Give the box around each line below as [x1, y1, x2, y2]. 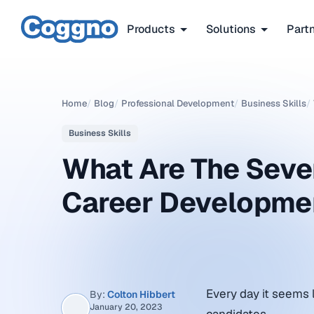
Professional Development [121, 97, 234, 109]
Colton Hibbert [107, 288, 175, 301]
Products [127, 21, 175, 36]
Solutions [206, 21, 256, 36]
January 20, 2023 [90, 301, 163, 313]
